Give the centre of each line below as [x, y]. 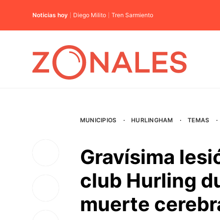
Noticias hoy [50, 15]
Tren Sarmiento [132, 15]
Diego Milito [90, 15]
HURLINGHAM [152, 120]
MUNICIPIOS [98, 120]
